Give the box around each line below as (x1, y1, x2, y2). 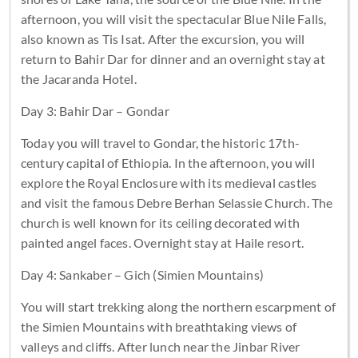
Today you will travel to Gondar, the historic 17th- (20, 134, 300, 150)
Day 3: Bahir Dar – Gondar (20, 102, 169, 118)
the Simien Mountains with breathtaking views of (20, 318, 297, 334)
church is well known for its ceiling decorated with (20, 214, 300, 230)
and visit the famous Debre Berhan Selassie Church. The (20, 194, 333, 210)
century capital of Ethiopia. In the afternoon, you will (20, 154, 315, 170)
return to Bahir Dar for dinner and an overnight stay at (20, 50, 325, 66)
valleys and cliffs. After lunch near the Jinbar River (20, 338, 300, 354)
